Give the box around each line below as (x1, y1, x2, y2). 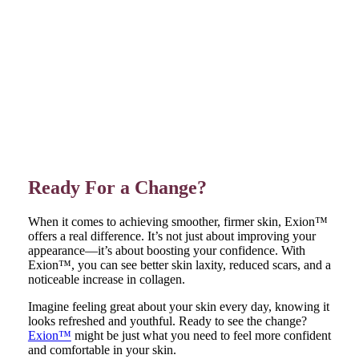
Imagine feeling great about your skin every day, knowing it (27, 300, 329, 314)
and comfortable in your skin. (27, 343, 176, 357)
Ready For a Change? (27, 177, 207, 199)
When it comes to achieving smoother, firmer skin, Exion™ (27, 215, 328, 229)
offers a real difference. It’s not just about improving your (27, 229, 316, 244)
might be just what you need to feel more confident (71, 329, 331, 343)
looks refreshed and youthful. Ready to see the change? (27, 314, 307, 329)
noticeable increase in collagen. (27, 272, 185, 287)
